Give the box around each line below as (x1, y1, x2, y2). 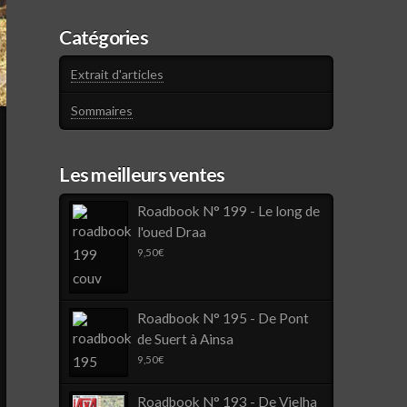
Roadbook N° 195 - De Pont (137, 309, 310, 326)
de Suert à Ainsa (137, 330, 234, 347)
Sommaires (71, 103, 134, 119)
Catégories (59, 25, 148, 48)
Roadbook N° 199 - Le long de (137, 202, 321, 219)
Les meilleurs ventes (59, 163, 225, 186)
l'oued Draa (137, 223, 207, 240)
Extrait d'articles (71, 66, 164, 83)
